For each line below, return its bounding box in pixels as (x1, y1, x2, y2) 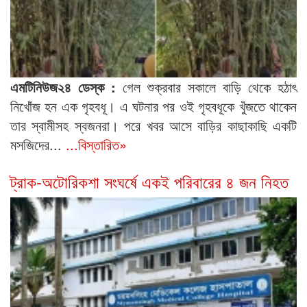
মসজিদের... (10, 134, 62, 154)
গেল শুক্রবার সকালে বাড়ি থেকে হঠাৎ (123, 76, 297, 97)
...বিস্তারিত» (66, 134, 127, 154)
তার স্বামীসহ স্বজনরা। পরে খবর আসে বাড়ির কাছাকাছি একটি (10, 114, 297, 135)
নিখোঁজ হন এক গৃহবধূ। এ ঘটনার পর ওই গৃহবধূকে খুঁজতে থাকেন (10, 95, 297, 116)
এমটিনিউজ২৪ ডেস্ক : (10, 76, 123, 97)
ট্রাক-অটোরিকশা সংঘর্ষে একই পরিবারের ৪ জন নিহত (10, 169, 288, 193)
